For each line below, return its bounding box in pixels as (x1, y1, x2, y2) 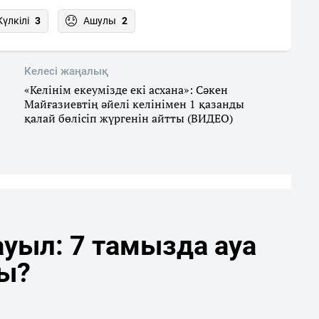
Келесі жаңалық (24, 65, 108, 78)
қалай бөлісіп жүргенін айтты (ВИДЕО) (24, 110, 233, 127)
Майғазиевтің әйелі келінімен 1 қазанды (24, 96, 244, 113)
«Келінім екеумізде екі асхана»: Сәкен (24, 82, 228, 98)
